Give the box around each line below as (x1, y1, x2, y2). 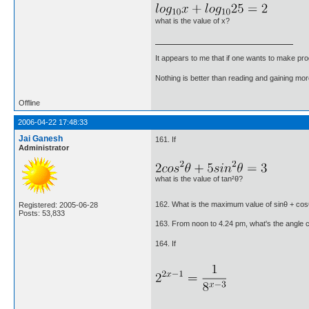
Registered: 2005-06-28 (19, 201, 98, 210)
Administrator (19, 143, 69, 152)
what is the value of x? (155, 16, 230, 25)
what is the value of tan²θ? (155, 175, 243, 183)
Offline (19, 99, 40, 108)
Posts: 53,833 (19, 209, 65, 218)
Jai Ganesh (19, 134, 63, 144)
